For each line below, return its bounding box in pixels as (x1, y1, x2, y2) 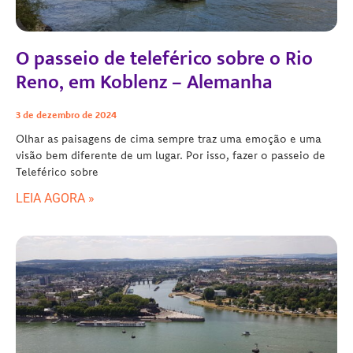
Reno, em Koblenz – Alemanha (16, 65, 273, 98)
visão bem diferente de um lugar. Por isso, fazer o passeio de (16, 147, 325, 162)
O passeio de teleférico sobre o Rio (16, 42, 313, 75)
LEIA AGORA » (16, 190, 95, 206)
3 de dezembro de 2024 (16, 108, 117, 121)
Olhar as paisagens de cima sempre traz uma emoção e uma (16, 131, 321, 146)
